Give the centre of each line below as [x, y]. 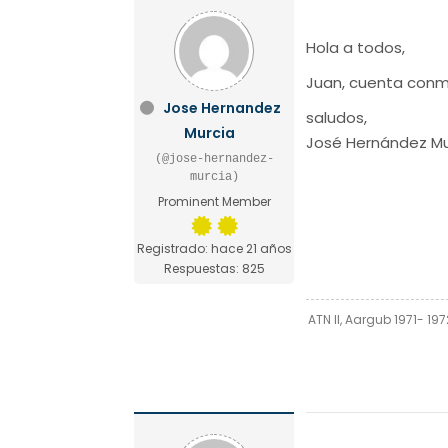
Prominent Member [214, 201]
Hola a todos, [356, 47]
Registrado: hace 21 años [214, 248]
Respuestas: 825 [214, 268]
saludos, [337, 117]
